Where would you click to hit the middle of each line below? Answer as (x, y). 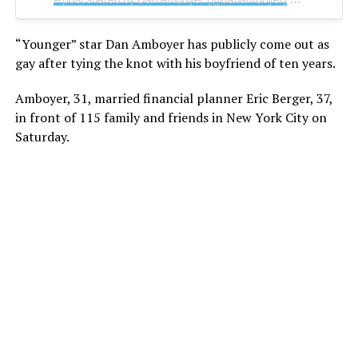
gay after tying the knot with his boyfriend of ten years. (175, 63)
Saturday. (42, 136)
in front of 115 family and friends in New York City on (171, 117)
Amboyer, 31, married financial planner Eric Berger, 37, (173, 98)
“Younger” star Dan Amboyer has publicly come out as (172, 44)
